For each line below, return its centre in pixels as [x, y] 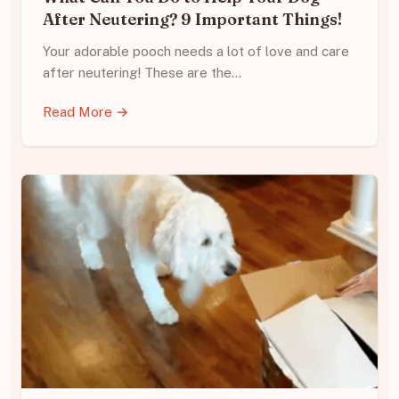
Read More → [86, 112]
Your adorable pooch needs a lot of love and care [196, 52]
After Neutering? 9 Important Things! [192, 20]
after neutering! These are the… [142, 73]
